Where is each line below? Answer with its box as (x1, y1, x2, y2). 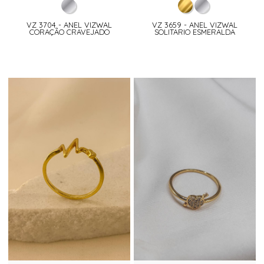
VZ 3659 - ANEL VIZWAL (151, 20, 237, 30)
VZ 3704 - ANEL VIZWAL (27, 20, 113, 30)
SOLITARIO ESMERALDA (154, 27, 235, 37)
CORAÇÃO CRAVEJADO (29, 27, 110, 37)
